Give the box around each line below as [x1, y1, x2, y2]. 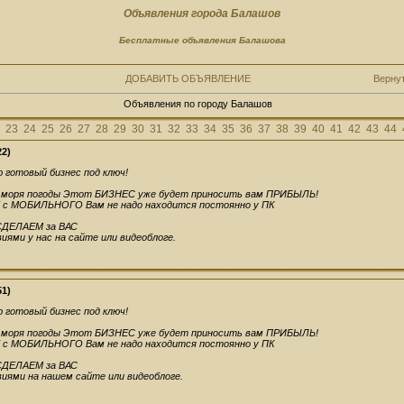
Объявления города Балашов [124, 7, 280, 20]
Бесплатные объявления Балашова [118, 34, 286, 45]
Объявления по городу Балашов [124, 98, 272, 110]
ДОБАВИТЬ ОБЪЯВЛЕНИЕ [124, 73, 251, 85]
